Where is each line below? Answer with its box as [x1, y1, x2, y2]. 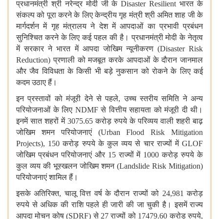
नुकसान [116, 67, 138, 76]
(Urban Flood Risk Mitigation [91, 128, 203, 137]
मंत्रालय [63, 22, 87, 31]
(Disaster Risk [153, 44, 203, 53]
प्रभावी [159, 22, 179, 31]
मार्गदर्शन [16, 22, 39, 31]
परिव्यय [138, 117, 158, 126]
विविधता [42, 67, 65, 76]
